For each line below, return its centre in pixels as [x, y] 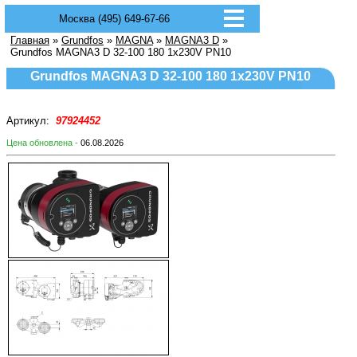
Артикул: [29, 121]
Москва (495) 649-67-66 [114, 19]
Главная [30, 40]
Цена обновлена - [43, 143]
